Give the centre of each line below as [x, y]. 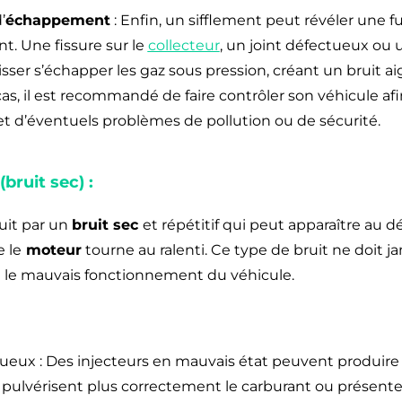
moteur [51, 249]
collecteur [184, 45]
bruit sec [107, 224]
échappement [57, 20]
